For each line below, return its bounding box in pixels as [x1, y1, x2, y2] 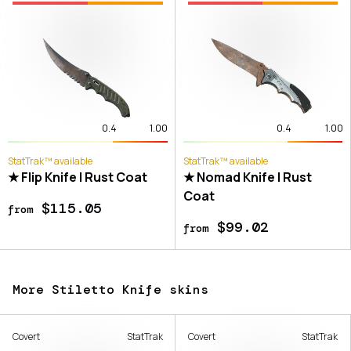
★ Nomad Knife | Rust [183, 168, 312, 186]
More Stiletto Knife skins [13, 281, 208, 299]
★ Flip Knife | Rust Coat [8, 168, 147, 186]
